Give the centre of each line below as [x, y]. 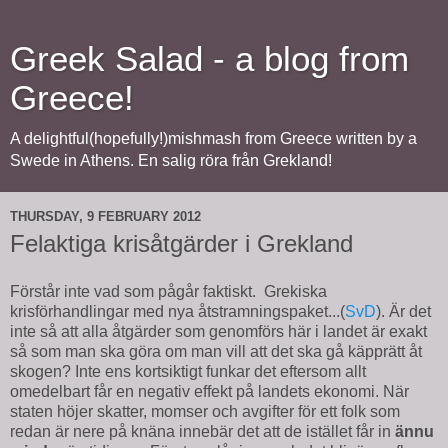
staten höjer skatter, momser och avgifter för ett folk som [205, 411]
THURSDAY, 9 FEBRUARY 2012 [105, 216]
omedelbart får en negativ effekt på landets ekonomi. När [209, 391]
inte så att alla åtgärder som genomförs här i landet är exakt [218, 331]
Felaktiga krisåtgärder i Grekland [181, 243]
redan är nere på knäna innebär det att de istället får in [202, 431]
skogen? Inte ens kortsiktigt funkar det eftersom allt [188, 371]
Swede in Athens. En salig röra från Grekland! [171, 160]
